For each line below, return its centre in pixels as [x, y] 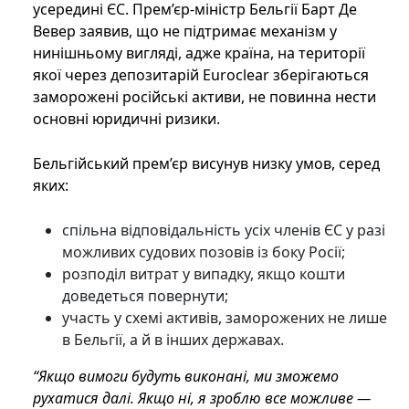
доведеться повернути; [145, 296]
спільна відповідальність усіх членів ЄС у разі [224, 231]
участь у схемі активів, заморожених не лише [225, 318]
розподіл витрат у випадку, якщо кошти [204, 274]
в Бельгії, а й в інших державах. [173, 340]
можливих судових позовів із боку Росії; [204, 252]
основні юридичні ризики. [126, 119]
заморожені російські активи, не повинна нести [204, 97]
